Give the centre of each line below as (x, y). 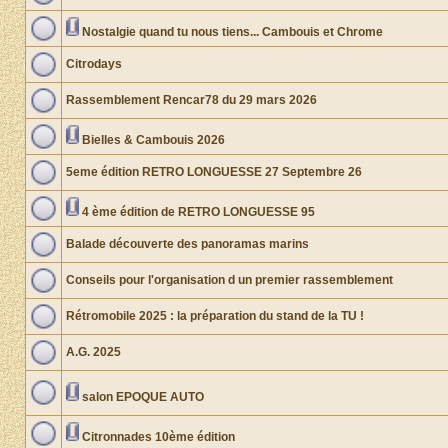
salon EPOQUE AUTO (143, 397)
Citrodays (94, 64)
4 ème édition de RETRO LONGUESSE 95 (198, 212)
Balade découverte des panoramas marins (187, 244)
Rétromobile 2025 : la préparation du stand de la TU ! (215, 316)
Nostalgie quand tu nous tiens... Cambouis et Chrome (232, 32)
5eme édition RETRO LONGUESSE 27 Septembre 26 (214, 172)
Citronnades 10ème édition (158, 437)
